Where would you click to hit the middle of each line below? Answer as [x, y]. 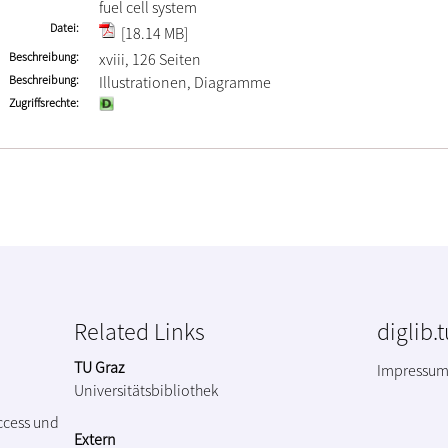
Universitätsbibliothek [146, 389]
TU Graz [99, 366]
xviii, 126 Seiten [150, 59]
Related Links [139, 331]
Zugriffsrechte [42, 102]
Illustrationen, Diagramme [185, 82]
